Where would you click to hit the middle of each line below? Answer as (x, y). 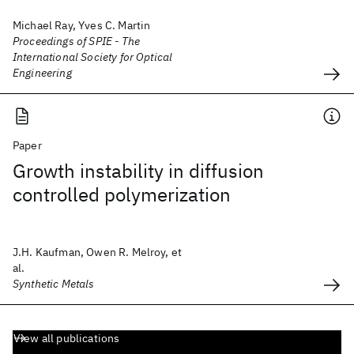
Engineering (42, 73)
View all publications (67, 338)
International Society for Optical (93, 57)
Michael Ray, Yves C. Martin (82, 25)
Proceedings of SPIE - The (77, 41)
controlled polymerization (122, 194)
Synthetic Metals (54, 284)
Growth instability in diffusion (138, 171)
